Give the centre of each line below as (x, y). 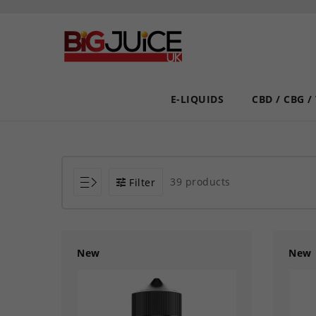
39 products (200, 182)
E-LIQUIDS (197, 99)
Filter (142, 183)
